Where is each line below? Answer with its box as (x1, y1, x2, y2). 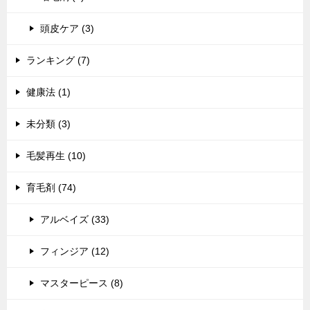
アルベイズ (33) (40, 214, 109, 226)
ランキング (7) (26, 55, 90, 66)
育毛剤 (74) (26, 182, 76, 194)
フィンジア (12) (40, 246, 109, 257)
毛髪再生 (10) (26, 150, 86, 162)
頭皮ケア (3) (40, 23, 94, 35)
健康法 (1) (26, 86, 71, 98)
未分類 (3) (26, 118, 71, 130)
